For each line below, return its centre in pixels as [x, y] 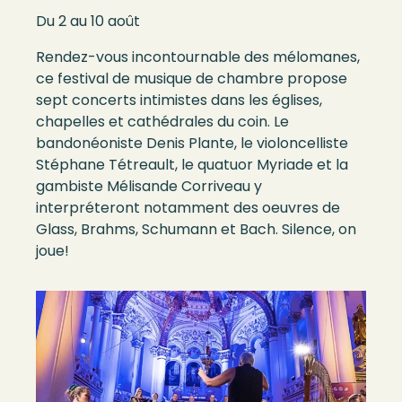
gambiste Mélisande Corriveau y [149, 186]
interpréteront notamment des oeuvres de [188, 208]
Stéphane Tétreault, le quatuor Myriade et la [192, 165]
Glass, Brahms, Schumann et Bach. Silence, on [196, 229]
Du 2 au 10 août [88, 21]
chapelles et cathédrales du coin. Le [162, 122]
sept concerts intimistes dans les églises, [179, 100]
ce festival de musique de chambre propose [192, 79]
